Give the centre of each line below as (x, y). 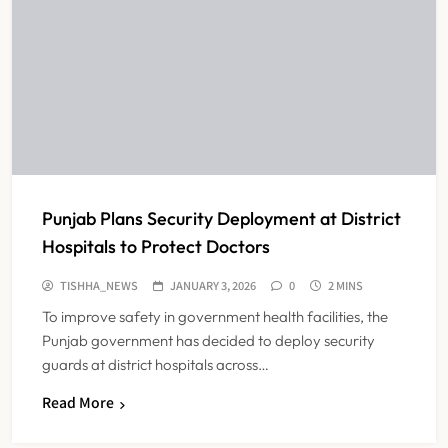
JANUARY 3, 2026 (213, 285)
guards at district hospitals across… (155, 365)
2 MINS (345, 285)
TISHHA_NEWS (99, 285)
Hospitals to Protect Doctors (156, 247)
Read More (78, 402)
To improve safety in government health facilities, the (215, 317)
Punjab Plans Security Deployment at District (221, 219)
